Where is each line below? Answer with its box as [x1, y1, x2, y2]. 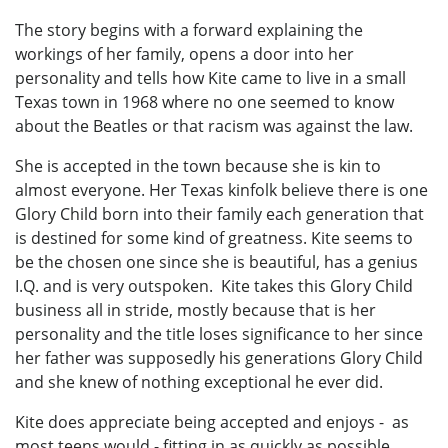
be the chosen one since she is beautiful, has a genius [15, 251, 418, 274]
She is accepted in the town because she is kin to [15, 155, 381, 178]
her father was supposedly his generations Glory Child [15, 347, 423, 370]
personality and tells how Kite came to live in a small [15, 67, 406, 90]
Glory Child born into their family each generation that [15, 203, 424, 226]
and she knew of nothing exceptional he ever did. [15, 371, 383, 394]
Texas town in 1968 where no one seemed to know [15, 91, 394, 114]
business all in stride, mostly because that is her [15, 299, 376, 322]
